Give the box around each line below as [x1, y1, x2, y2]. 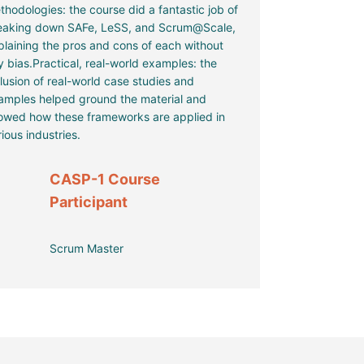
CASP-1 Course [50, 171, 161, 188]
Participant [50, 193, 128, 211]
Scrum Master [50, 241, 124, 256]
